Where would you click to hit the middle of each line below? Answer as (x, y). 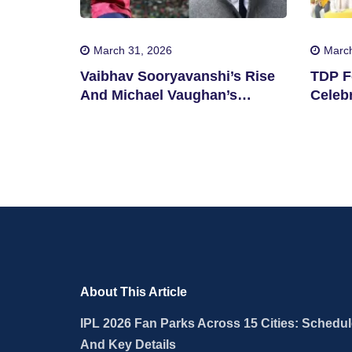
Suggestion (119, 114)
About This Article (134, 291)
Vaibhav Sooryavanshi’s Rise (178, 76)
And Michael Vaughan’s (159, 95)
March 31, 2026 (133, 50)
